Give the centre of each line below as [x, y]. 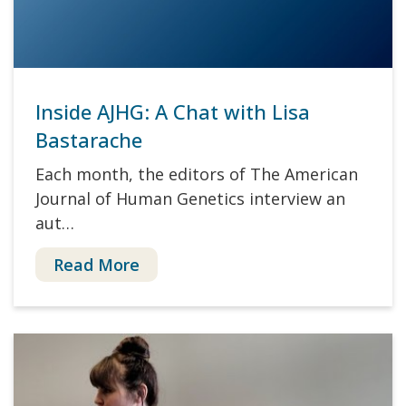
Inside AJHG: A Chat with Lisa [173, 112]
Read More [97, 265]
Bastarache [89, 140]
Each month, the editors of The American [197, 174]
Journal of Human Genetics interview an [190, 199]
